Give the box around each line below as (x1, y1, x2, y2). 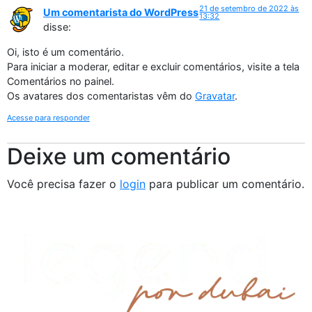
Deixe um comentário (7, 142, 231, 170)
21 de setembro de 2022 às (199, 3, 299, 14)
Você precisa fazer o (7, 176, 120, 191)
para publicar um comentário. (146, 176, 304, 191)
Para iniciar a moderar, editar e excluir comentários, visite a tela (7, 60, 299, 72)
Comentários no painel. (7, 75, 114, 87)
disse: (43, 21, 71, 33)
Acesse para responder (7, 112, 90, 123)
